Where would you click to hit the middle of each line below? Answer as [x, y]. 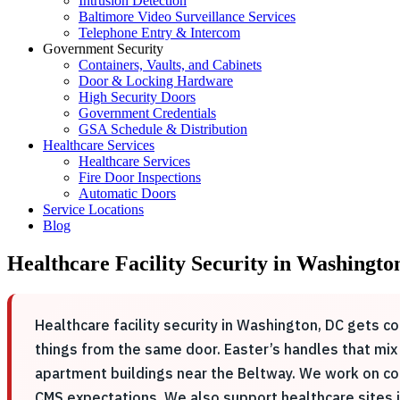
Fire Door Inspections [140, 177]
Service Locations [93, 209]
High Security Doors [137, 97]
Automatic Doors [127, 193]
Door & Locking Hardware [156, 81]
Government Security [103, 49]
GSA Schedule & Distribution [163, 129]
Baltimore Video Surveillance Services [187, 17]
